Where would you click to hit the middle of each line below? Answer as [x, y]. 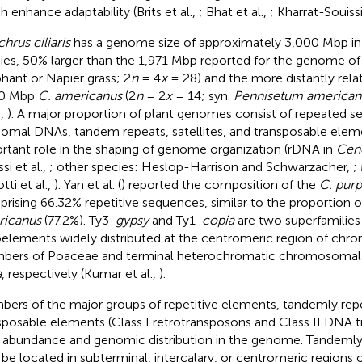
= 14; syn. [202, 95]
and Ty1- [175, 220]
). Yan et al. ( [87, 184]
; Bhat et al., [234, 11]
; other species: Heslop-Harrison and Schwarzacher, [201, 166]
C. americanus [80, 95]
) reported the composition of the [220, 184]
